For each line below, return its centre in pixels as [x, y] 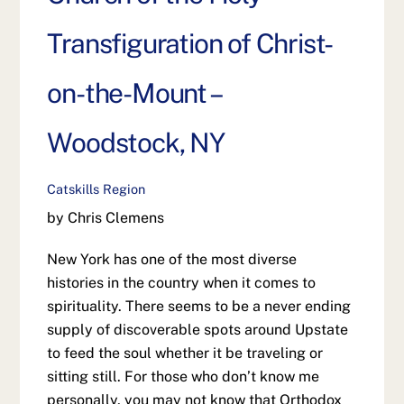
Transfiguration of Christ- [190, 44]
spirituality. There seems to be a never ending [199, 307]
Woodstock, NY [136, 143]
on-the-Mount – [133, 93]
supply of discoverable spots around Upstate [198, 330]
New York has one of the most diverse [172, 260]
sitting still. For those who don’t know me [184, 377]
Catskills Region [96, 189]
